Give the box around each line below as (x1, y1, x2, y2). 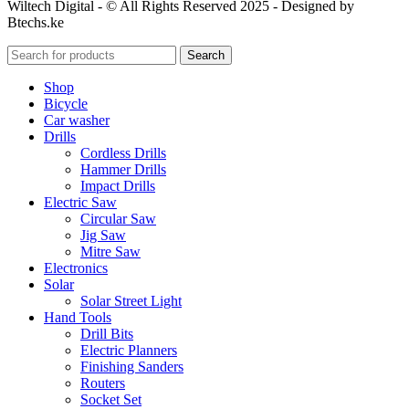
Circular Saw (80, 211, 156, 227)
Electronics (44, 260, 108, 277)
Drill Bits (80, 326, 133, 342)
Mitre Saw (80, 244, 141, 260)
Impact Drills (80, 178, 155, 194)
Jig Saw (80, 227, 126, 244)
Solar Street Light (80, 293, 182, 309)
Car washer (44, 112, 110, 129)
